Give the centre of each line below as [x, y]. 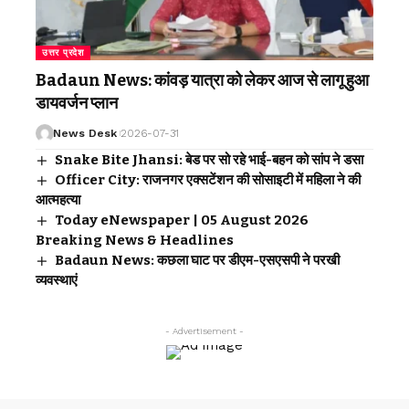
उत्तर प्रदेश [63, 52]
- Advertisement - [204, 330]
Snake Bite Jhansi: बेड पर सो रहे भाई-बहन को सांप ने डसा [210, 159]
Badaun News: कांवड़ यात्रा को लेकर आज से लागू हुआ [202, 80]
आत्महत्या [58, 199]
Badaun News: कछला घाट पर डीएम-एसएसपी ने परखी [198, 260]
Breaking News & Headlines [135, 240]
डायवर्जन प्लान [77, 103]
